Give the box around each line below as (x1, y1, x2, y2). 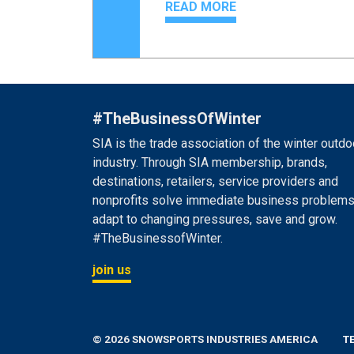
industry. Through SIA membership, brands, (92, 155, 327, 171)
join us (92, 262, 131, 278)
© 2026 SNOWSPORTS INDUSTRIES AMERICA (92, 333, 318, 346)
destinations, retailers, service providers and (92, 174, 338, 190)
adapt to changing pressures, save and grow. (92, 212, 337, 228)
